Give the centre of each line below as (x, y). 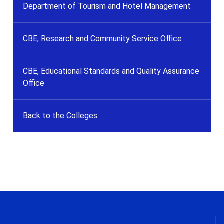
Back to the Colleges (60, 115)
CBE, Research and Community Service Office (102, 38)
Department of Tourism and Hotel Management (107, 6)
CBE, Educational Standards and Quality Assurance (111, 71)
